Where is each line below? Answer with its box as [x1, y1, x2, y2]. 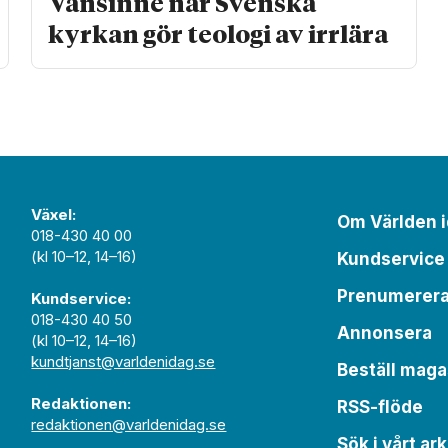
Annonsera [337, 323, 433, 344]
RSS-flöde [337, 397, 424, 418]
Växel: [31, 205, 77, 225]
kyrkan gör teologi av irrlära [48, 23, 389, 48]
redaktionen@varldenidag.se [31, 415, 227, 435]
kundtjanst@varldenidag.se [31, 352, 216, 372]
